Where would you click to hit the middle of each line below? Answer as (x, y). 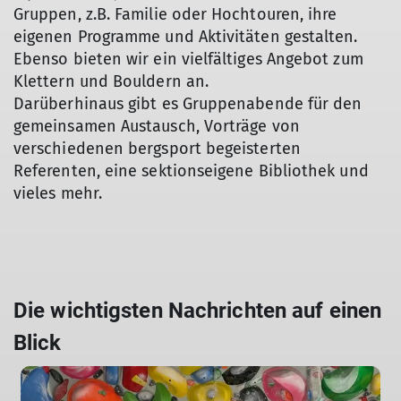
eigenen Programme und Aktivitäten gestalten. (186, 37)
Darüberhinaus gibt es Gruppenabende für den (188, 104)
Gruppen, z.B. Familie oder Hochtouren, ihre (175, 14)
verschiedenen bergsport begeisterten (157, 149)
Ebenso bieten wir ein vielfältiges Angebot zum (188, 59)
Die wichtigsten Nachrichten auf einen (198, 311)
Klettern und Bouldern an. (111, 81)
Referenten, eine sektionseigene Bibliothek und (191, 171)
